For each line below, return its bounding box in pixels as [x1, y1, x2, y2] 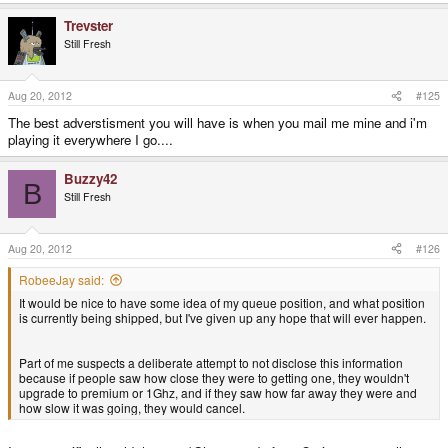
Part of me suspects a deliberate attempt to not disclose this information [19, 353, 403, 371]
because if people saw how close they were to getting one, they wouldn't [19, 368, 409, 386]
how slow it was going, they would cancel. [19, 398, 245, 416]
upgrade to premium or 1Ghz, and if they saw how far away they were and [19, 383, 417, 401]
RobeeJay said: [19, 270, 104, 288]
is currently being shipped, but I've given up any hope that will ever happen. [19, 308, 426, 326]
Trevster [64, 16, 113, 36]
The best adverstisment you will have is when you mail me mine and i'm [8, 113, 427, 133]
